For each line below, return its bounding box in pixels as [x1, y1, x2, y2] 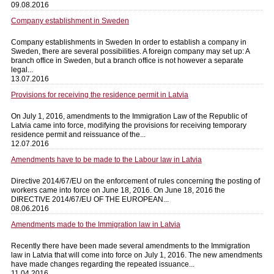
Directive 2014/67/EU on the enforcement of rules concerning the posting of [11, 176, 260, 185]
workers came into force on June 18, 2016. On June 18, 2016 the [11, 185, 225, 194]
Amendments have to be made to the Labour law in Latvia [11, 155, 202, 164]
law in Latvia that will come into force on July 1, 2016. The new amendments [11, 250, 262, 259]
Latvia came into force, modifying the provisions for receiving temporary [11, 120, 246, 130]
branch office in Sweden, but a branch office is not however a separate [11, 56, 243, 65]
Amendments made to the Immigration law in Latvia [11, 220, 180, 229]
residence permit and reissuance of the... [11, 130, 146, 139]
